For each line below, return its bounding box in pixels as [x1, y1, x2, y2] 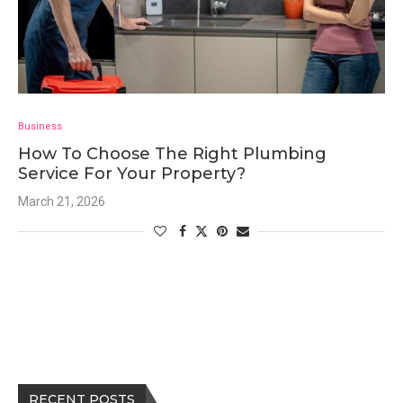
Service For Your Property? [18, 164, 246, 184]
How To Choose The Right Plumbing [18, 144, 327, 164]
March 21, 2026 [18, 194, 105, 209]
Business [18, 121, 62, 132]
